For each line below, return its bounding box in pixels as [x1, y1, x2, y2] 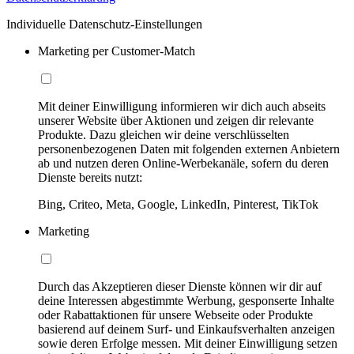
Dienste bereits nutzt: [38, 170, 142, 184]
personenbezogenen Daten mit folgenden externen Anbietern [38, 141, 340, 156]
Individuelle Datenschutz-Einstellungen [6, 17, 202, 31]
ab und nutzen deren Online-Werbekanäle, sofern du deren [38, 156, 329, 170]
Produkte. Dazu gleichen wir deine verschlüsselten [38, 127, 289, 141]
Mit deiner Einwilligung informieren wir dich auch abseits [38, 99, 326, 113]
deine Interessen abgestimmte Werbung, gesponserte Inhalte [38, 293, 334, 307]
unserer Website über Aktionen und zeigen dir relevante [38, 113, 314, 127]
